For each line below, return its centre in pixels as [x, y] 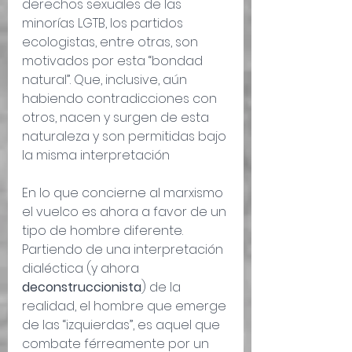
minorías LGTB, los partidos [104, 24]
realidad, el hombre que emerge [126, 306]
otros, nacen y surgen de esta [117, 118]
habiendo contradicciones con [121, 99]
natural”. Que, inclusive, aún [106, 80]
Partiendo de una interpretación [124, 250]
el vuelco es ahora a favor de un [126, 212]
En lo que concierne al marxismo [124, 193]
